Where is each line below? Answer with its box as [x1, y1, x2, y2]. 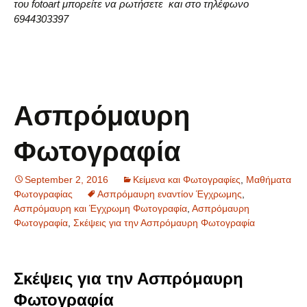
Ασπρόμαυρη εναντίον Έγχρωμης [97, 188, 242, 199]
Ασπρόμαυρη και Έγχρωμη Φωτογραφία [14, 202, 187, 214]
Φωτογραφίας [14, 188, 73, 199]
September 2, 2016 [25, 173, 108, 185]
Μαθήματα [246, 173, 291, 185]
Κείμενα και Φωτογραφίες [133, 173, 241, 185]
